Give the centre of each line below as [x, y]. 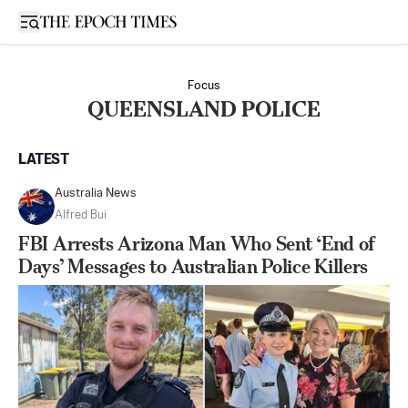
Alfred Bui [81, 215]
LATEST [44, 160]
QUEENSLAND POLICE [204, 109]
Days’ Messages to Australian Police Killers [194, 266]
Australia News [96, 194]
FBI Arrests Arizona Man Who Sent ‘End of [197, 244]
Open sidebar [67, 20]
